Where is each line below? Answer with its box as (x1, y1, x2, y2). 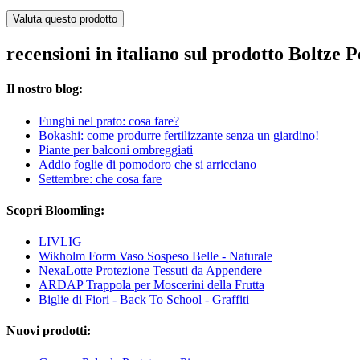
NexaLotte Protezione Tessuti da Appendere (39, 264, 262, 278)
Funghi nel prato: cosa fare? (39, 113, 179, 128)
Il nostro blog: (6, 82, 83, 96)
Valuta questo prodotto (13, 13, 117, 26)
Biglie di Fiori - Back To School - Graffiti (39, 292, 249, 307)
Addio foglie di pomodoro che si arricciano (39, 157, 256, 171)
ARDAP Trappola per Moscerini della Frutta (39, 278, 264, 292)
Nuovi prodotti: (6, 324, 91, 338)
